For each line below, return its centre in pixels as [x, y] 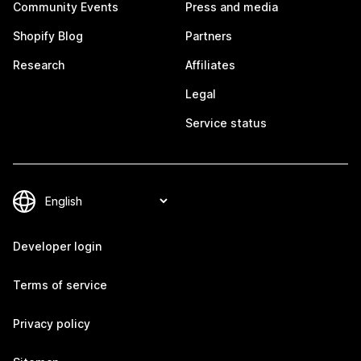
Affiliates [210, 65]
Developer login [57, 247]
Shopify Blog [48, 36]
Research [39, 65]
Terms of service [60, 285]
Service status [226, 123]
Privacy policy [52, 324]
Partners [209, 36]
